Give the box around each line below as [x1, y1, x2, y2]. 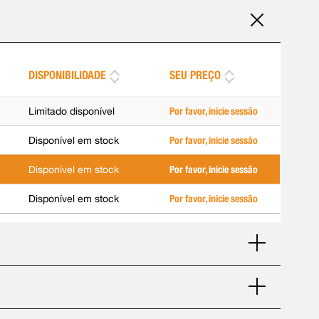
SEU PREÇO [169, 68, 221, 82]
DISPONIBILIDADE [28, 68, 107, 82]
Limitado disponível [28, 105, 115, 117]
